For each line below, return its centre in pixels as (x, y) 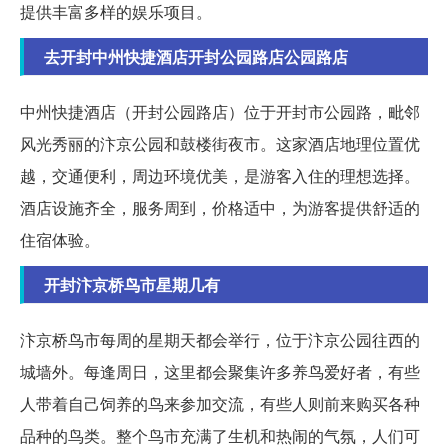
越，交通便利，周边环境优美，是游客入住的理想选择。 (220, 176)
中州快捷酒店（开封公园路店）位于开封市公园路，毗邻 (220, 112)
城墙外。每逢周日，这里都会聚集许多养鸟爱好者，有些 (220, 372)
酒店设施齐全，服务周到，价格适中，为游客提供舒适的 (220, 208)
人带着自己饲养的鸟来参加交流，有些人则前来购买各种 (220, 404)
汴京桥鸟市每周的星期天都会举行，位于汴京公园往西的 (220, 340)
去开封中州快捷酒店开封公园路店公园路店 (196, 57)
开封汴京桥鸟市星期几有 (132, 285)
